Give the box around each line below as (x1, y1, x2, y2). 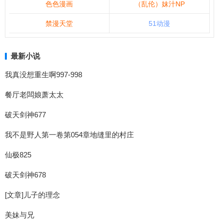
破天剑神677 (5, 110, 46, 119)
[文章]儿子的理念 (5, 191, 60, 199)
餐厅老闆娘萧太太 (5, 90, 64, 99)
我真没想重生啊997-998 (5, 70, 82, 79)
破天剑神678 (5, 171, 46, 179)
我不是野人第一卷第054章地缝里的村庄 (5, 131, 134, 139)
